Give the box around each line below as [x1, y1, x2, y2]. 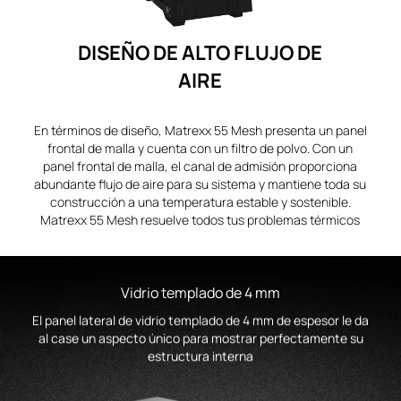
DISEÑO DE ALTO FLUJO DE [78, 38, 323, 66]
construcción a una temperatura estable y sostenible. [49, 192, 351, 210]
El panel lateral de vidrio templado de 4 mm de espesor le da [32, 311, 369, 328]
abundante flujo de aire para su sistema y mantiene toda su [34, 175, 367, 192]
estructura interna [148, 346, 253, 364]
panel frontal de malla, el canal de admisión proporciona [43, 157, 358, 175]
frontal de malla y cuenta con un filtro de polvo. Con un [47, 139, 354, 157]
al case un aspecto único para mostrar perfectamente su [38, 328, 363, 346]
